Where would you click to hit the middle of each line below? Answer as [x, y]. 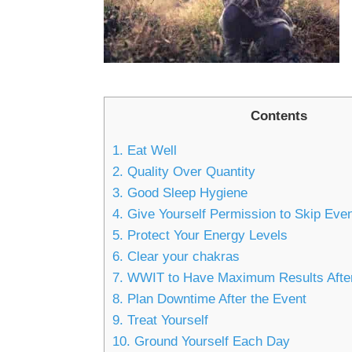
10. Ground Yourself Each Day [201, 342]
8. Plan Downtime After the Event [209, 299]
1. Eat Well [145, 151]
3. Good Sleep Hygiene [180, 193]
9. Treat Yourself [160, 321]
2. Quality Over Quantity [184, 172]
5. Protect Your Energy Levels [200, 236]
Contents [279, 116]
